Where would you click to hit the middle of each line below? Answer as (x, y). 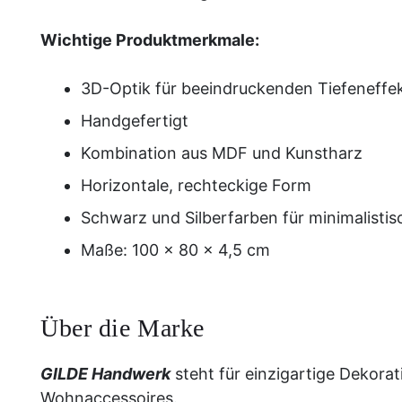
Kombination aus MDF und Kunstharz (222, 153)
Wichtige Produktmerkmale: (150, 40)
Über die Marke (122, 328)
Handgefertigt (135, 121)
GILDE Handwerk (105, 374)
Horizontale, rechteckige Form (196, 185)
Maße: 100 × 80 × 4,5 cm (175, 250)
